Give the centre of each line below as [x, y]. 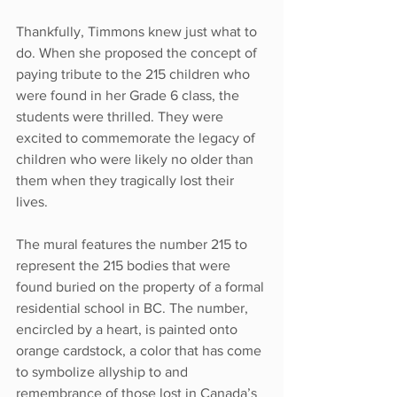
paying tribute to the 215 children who [135, 74]
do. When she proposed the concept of [138, 52]
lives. [32, 201]
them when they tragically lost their [127, 180]
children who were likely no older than [136, 159]
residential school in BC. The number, [134, 307]
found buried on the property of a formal [142, 286]
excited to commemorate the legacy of [137, 137]
